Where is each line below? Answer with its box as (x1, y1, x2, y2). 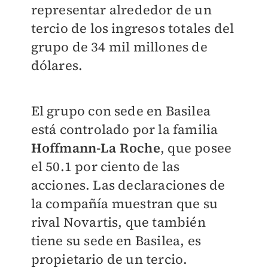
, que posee (160, 139, 232, 157)
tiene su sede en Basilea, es (31, 232, 202, 250)
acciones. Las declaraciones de (31, 176, 226, 194)
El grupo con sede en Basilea (31, 102, 211, 120)
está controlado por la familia (31, 120, 218, 139)
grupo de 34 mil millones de (31, 38, 208, 56)
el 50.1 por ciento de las (31, 157, 180, 176)
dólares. (31, 56, 83, 75)
